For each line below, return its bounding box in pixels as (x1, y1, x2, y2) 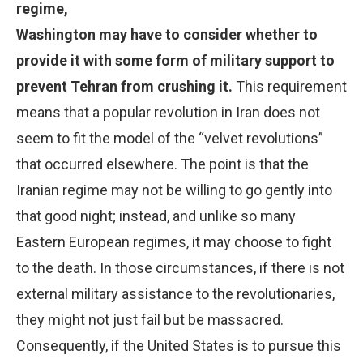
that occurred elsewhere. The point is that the (16, 155, 309, 173)
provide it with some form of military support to (16, 51, 335, 69)
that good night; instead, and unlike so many (16, 207, 296, 224)
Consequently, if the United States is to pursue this (16, 336, 341, 354)
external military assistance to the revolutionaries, (16, 284, 335, 302)
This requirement (233, 77, 347, 95)
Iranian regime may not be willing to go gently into (16, 181, 332, 199)
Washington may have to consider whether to (16, 25, 318, 43)
